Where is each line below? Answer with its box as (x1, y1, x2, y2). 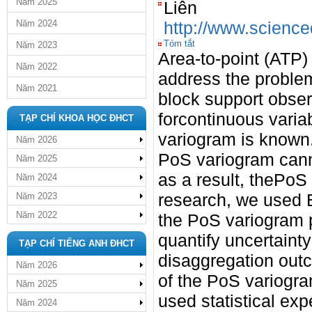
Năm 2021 (16, 83, 57, 93)
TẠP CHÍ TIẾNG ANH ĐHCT (19, 238, 134, 249)
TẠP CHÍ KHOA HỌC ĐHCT (19, 113, 134, 123)
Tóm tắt (164, 38, 195, 49)
